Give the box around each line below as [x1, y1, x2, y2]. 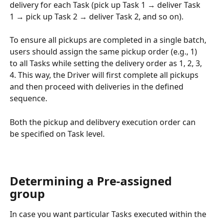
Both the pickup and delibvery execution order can [10, 116, 198, 127]
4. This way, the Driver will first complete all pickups [10, 70, 200, 81]
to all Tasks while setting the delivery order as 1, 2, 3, [10, 58, 204, 69]
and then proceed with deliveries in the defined [10, 81, 185, 92]
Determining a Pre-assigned [10, 173, 175, 189]
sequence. [10, 93, 47, 104]
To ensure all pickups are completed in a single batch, [10, 35, 208, 46]
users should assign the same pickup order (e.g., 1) [10, 46, 199, 57]
